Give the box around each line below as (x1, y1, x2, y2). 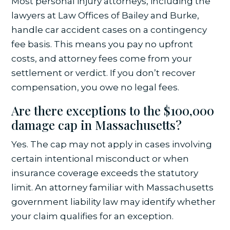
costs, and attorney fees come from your (11, 53, 193, 64)
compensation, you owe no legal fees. (11, 82, 180, 92)
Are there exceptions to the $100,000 (11, 102, 215, 119)
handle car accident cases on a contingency (11, 24, 207, 35)
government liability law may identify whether (11, 196, 216, 207)
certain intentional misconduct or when (11, 153, 189, 164)
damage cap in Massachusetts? (11, 116, 182, 133)
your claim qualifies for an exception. (11, 210, 174, 221)
